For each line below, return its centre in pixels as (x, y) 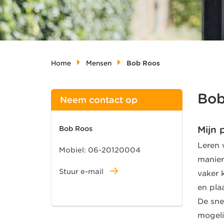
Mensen (99, 63)
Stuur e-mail (82, 171)
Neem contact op (99, 99)
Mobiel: (73, 150)
